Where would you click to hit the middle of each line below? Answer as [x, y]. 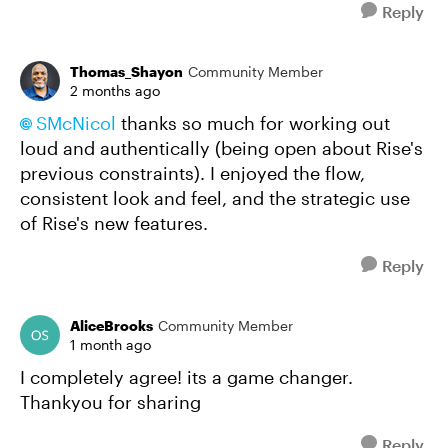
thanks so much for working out [253, 123]
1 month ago [110, 344]
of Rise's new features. [114, 223]
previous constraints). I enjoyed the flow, [192, 173]
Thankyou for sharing [110, 402]
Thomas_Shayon [126, 71]
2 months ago [115, 90]
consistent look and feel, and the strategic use [215, 198]
